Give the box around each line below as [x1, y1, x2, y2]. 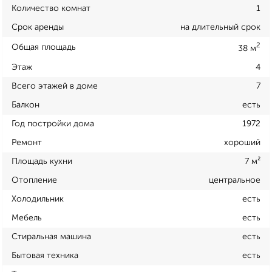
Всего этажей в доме [12, 81, 98, 90]
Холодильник [12, 194, 64, 203]
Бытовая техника [12, 251, 78, 260]
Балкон [12, 100, 39, 109]
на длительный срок [180, 23, 260, 32]
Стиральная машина [12, 232, 91, 241]
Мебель [12, 213, 42, 222]
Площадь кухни [12, 157, 72, 166]
